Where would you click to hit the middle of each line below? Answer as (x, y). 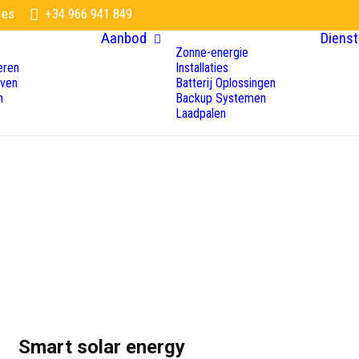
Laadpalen (201, 113)
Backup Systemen (221, 98)
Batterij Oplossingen (226, 83)
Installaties (202, 68)
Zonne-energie (212, 52)
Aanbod (124, 38)
